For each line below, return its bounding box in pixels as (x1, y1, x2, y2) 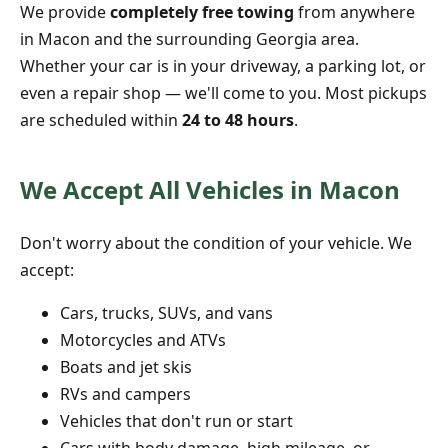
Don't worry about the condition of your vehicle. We (20, 232, 412, 255)
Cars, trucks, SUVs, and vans (60, 302, 273, 325)
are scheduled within (20, 109, 182, 132)
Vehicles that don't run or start (60, 410, 293, 433)
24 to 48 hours (182, 109, 294, 132)
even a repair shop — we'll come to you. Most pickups (20, 82, 427, 105)
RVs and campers (60, 383, 191, 406)
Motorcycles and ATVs (60, 329, 226, 352)
